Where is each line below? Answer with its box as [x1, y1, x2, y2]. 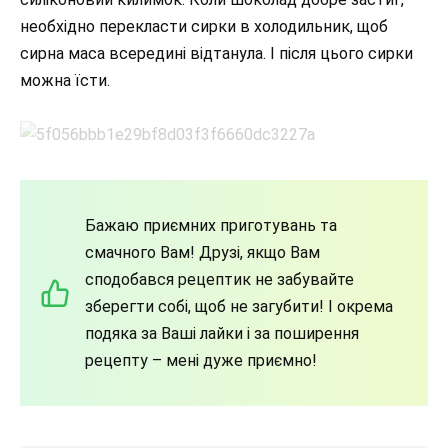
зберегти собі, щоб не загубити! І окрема [85, 297, 393, 317]
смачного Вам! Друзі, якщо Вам [85, 243, 320, 263]
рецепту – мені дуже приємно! [85, 351, 317, 371]
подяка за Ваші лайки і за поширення [85, 324, 359, 344]
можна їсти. [20, 71, 110, 91]
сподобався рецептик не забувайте [85, 270, 354, 290]
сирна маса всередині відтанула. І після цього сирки [20, 44, 413, 64]
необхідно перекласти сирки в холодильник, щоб [20, 17, 388, 37]
